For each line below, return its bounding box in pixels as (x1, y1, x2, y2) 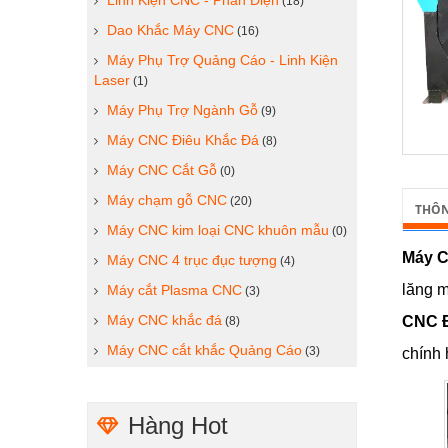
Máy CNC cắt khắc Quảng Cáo (107, 342, 302, 358)
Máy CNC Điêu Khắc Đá (107, 132, 259, 148)
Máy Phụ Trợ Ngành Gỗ (107, 102, 258, 118)
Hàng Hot (128, 412, 228, 439)
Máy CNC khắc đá (107, 312, 222, 328)
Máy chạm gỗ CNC (107, 192, 227, 208)
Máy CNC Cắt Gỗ (107, 162, 217, 178)
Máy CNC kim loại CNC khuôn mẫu (107, 222, 329, 238)
